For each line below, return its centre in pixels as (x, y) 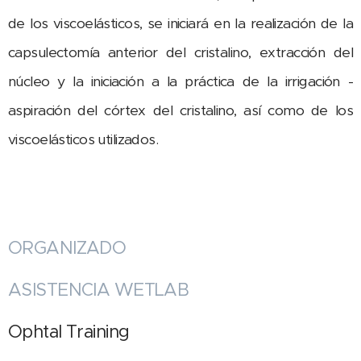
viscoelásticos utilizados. (83, 140)
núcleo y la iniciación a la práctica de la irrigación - (180, 82)
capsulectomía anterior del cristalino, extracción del (180, 53)
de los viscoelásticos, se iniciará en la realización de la (180, 24)
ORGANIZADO (67, 248)
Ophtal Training (69, 332)
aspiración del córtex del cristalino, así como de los (180, 111)
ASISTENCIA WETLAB (99, 290)
